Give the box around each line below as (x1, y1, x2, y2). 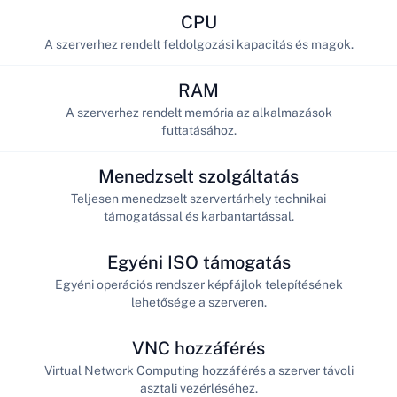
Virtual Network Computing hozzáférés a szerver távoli (43, 362, 354, 378)
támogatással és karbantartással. (103, 208, 294, 223)
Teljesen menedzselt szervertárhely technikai (71, 191, 326, 206)
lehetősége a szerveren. (130, 294, 267, 309)
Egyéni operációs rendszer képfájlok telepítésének (54, 276, 343, 292)
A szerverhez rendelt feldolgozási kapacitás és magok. (43, 36, 354, 51)
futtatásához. (160, 122, 237, 137)
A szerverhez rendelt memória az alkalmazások (65, 105, 332, 120)
